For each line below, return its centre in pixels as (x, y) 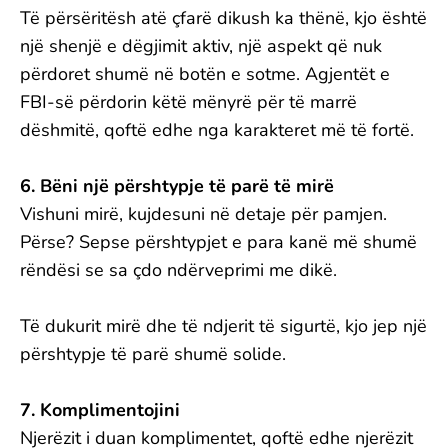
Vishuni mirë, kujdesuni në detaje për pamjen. (203, 214)
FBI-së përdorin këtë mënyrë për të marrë (188, 102)
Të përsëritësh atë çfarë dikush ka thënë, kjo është (223, 18)
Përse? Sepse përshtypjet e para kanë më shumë (218, 242)
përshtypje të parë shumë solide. (153, 354)
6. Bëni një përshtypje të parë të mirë (177, 186)
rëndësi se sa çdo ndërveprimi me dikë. (178, 270)
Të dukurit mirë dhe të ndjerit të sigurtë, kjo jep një (223, 326)
